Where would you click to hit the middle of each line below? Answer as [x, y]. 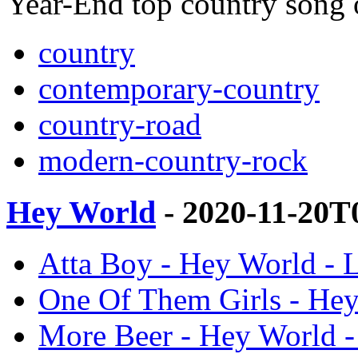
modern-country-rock [173, 160]
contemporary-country [179, 88]
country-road [120, 124]
